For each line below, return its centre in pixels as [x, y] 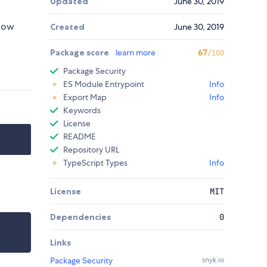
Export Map [85, 97]
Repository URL [91, 150]
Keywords [82, 111]
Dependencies [80, 217]
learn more [136, 53]
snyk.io [213, 260]
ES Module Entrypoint [104, 84]
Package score [80, 53]
